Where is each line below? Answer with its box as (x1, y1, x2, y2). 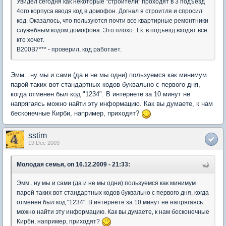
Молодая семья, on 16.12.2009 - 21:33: (17, 160, 130, 168)
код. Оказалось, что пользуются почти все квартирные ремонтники (17, 17, 208, 25)
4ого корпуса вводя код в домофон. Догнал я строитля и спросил (17, 8, 202, 15)
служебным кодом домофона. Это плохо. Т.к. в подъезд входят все (17, 27, 207, 34)
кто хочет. (17, 36, 44, 44)
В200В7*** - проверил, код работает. (17, 46, 122, 53)
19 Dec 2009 (28, 139, 60, 146)
